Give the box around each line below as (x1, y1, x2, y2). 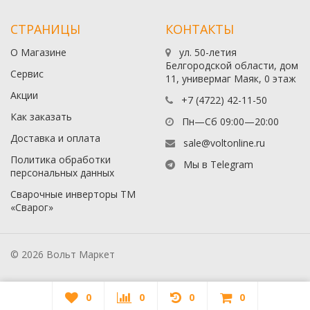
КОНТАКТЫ (165, 21, 234, 37)
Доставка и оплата (10, 131, 100, 145)
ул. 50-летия (179, 46, 237, 59)
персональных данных (10, 166, 114, 179)
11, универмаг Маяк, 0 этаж (165, 72, 296, 85)
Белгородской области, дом (165, 59, 298, 72)
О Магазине (10, 46, 66, 59)
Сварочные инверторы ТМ (10, 188, 136, 201)
